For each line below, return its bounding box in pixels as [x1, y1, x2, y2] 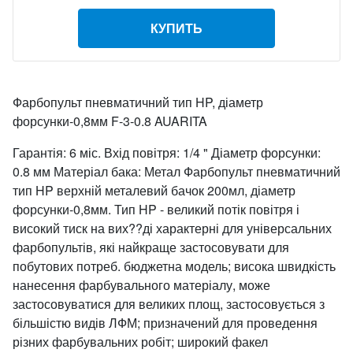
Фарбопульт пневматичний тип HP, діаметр [13, 93, 263, 111]
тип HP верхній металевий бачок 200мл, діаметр [13, 181, 295, 199]
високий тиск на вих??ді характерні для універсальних [13, 219, 332, 237]
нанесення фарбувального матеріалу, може [13, 276, 270, 294]
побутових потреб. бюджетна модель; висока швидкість [13, 257, 336, 275]
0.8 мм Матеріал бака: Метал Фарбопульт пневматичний [13, 162, 340, 180]
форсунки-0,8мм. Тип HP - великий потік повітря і [13, 200, 299, 218]
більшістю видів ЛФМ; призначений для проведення [13, 314, 318, 332]
